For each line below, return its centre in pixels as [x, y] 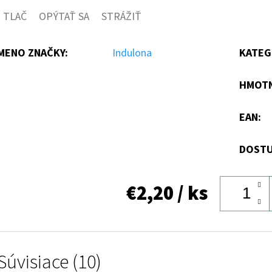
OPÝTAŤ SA [64, 16]
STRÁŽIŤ [121, 16]
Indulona [132, 53]
